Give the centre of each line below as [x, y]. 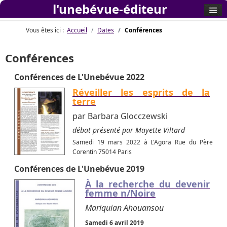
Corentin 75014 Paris [102, 152]
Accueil [77, 30]
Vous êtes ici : [46, 30]
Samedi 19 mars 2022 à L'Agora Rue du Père [143, 142]
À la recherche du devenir [147, 184]
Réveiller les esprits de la [141, 92]
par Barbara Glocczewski [120, 116]
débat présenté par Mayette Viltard [129, 130]
